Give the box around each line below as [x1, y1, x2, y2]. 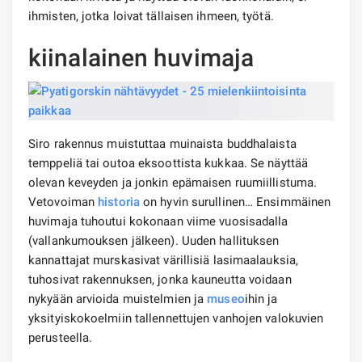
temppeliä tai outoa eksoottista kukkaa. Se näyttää [28, 155, 309, 170]
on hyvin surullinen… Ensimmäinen [139, 194, 331, 209]
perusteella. [28, 330, 93, 345]
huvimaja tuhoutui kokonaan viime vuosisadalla [28, 213, 288, 229]
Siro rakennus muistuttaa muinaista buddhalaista [28, 136, 297, 151]
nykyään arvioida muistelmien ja [28, 291, 208, 306]
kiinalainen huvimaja [28, 43, 254, 72]
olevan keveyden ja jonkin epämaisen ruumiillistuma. [28, 175, 318, 190]
